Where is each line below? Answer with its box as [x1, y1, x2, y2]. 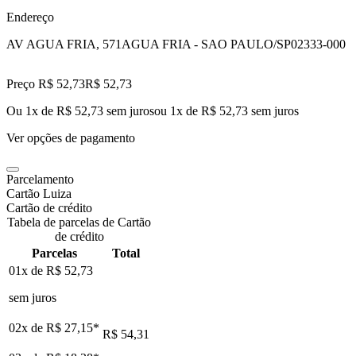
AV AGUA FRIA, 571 [6, 37, 122, 51]
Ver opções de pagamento [6, 130, 135, 145]
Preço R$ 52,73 [6, 76, 85, 91]
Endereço [6, 10, 54, 24]
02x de [9, 320, 46, 335]
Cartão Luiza [6, 186, 72, 200]
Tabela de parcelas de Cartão [7, 215, 151, 229]
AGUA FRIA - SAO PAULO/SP [122, 37, 291, 51]
